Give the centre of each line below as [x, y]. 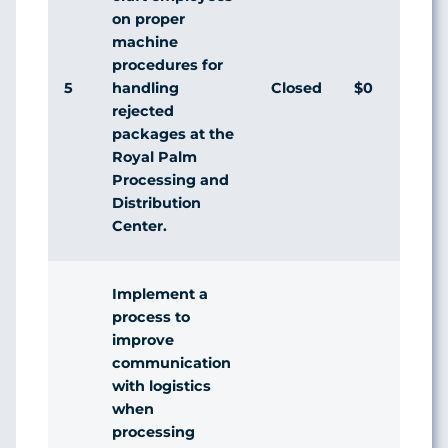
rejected [143, 110]
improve [143, 339]
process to [151, 316]
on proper [148, 18]
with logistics [161, 385]
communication [171, 362]
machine [145, 41]
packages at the [173, 133]
